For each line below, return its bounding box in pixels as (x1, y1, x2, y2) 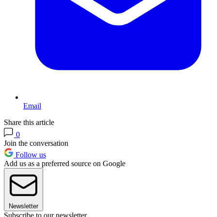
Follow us (14, 150, 46, 159)
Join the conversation (4, 139, 68, 147)
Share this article (4, 118, 54, 126)
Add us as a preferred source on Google (4, 159, 125, 168)
